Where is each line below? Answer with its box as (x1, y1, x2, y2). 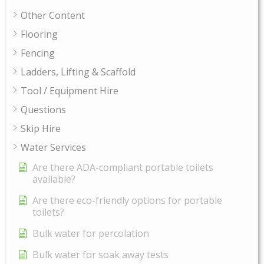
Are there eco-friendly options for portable (32, 193, 222, 207)
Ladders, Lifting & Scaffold (21, 65, 136, 78)
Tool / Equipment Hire (21, 84, 118, 97)
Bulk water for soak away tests (32, 247, 169, 261)
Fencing (21, 46, 55, 60)
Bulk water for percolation (32, 226, 149, 240)
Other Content (21, 8, 85, 22)
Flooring (21, 27, 58, 41)
